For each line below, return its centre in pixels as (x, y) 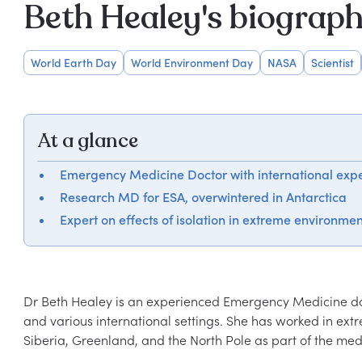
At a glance (87, 141)
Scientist (332, 63)
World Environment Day (192, 63)
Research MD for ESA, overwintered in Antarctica (203, 197)
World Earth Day (73, 63)
